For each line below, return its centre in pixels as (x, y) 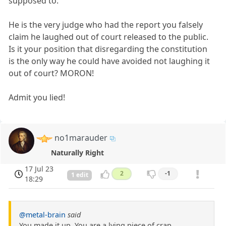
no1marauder (81, 138)
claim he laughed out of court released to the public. (109, 37)
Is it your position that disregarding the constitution (108, 49)
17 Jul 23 (39, 169)
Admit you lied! (37, 98)
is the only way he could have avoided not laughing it (109, 61)
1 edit (79, 175)
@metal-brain (42, 215)
